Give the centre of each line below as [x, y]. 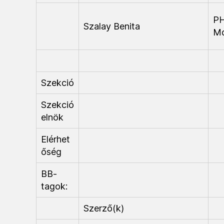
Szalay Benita [112, 26]
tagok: [54, 186]
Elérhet [55, 139]
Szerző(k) [104, 208]
